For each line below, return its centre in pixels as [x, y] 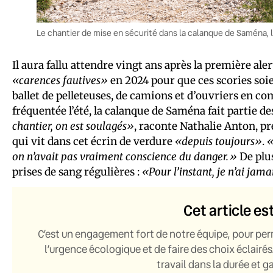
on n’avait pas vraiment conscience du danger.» [125, 156]
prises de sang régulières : [77, 172]
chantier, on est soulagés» [73, 126]
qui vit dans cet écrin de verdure [94, 141]
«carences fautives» [60, 80]
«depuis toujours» [218, 141]
